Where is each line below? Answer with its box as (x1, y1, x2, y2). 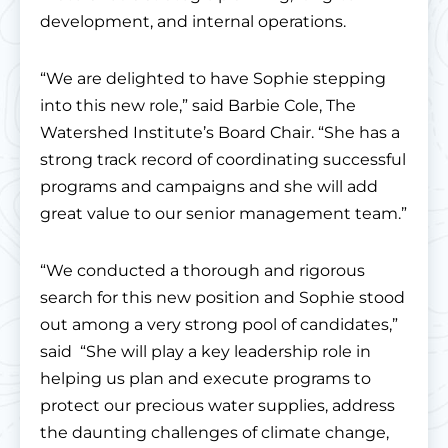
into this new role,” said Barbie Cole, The (40, 96, 356, 116)
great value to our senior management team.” (40, 204, 407, 224)
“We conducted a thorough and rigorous (40, 261, 365, 281)
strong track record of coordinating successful (40, 150, 406, 170)
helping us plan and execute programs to (40, 369, 371, 389)
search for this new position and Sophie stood (40, 288, 405, 308)
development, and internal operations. (40, 12, 346, 32)
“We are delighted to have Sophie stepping (40, 69, 386, 89)
